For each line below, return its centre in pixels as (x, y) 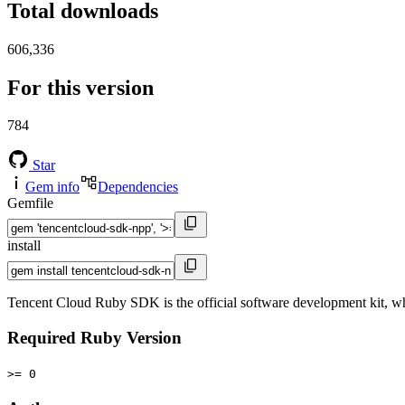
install (24, 246)
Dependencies (138, 187)
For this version (80, 87)
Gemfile (30, 203)
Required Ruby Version (94, 338)
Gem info (52, 187)
